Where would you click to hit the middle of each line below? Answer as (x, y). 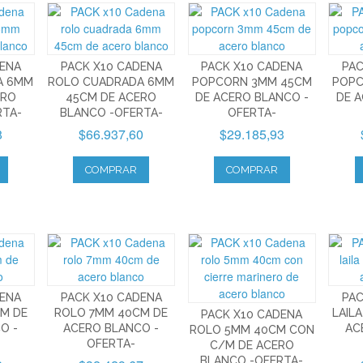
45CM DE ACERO (111, 97)
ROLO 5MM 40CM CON (252, 329)
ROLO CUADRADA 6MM (111, 81)
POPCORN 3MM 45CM (252, 81)
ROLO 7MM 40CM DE (111, 312)
